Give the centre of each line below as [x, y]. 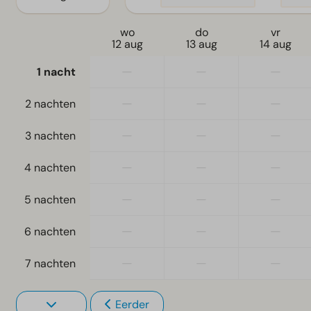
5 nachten [50, 199]
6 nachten [50, 231]
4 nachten [50, 167]
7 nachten [50, 263]
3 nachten [50, 135]
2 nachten [50, 103]
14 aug [276, 44]
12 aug [127, 44]
